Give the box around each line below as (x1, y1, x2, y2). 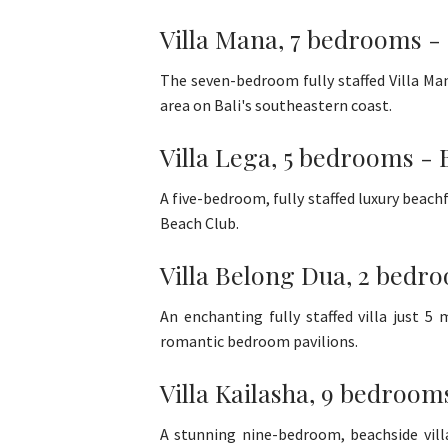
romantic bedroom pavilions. (160, 331, 358, 352)
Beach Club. (160, 213, 239, 234)
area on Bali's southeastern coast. (160, 95, 392, 116)
